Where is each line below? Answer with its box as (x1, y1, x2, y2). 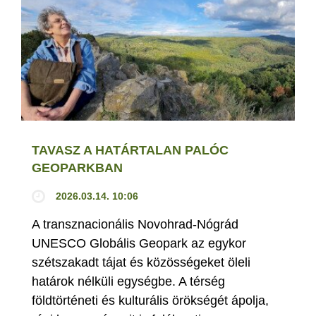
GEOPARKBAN (32, 161, 123, 176)
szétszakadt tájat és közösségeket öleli (32, 255, 250, 270)
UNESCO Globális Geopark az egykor (32, 236, 246, 251)
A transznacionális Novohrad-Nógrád (32, 217, 238, 232)
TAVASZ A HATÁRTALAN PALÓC (32, 143, 229, 158)
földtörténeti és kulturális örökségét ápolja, (32, 293, 269, 308)
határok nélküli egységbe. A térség (32, 274, 225, 289)
